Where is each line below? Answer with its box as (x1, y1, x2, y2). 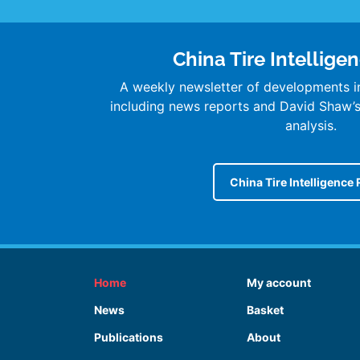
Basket (247, 302, 284, 317)
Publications (94, 329, 163, 344)
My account (247, 275, 311, 289)
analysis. (285, 117, 337, 133)
